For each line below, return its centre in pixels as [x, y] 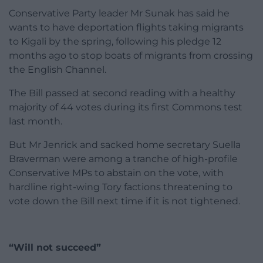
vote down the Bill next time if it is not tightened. [124, 201]
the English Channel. [58, 70]
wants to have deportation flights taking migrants [126, 28]
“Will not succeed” [55, 248]
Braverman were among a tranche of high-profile [123, 159]
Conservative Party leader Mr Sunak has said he [119, 14]
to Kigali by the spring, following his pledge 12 [115, 42]
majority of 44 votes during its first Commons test [126, 107]
